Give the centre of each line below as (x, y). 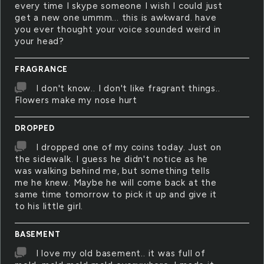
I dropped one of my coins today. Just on (128, 147)
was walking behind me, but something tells (113, 171)
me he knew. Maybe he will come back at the (116, 183)
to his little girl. (49, 206)
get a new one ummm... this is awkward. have (116, 18)
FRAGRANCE (42, 69)
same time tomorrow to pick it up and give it (116, 194)
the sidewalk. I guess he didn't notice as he (112, 159)
